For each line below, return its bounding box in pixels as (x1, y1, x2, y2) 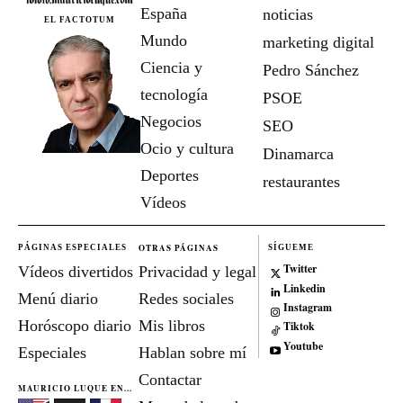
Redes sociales (138, 289, 234, 308)
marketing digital (263, 32, 374, 51)
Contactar (138, 370, 201, 389)
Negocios (140, 112, 201, 130)
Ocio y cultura (140, 139, 234, 157)
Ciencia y (140, 58, 202, 76)
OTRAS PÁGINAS (138, 241, 219, 254)
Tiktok (282, 318, 315, 335)
